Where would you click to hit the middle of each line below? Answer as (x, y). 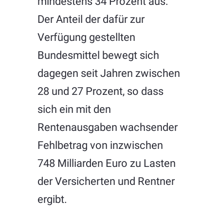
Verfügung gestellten (86, 37)
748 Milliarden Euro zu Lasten (106, 163)
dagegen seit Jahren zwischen (109, 73)
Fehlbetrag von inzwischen (100, 145)
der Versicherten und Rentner (106, 181)
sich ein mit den (74, 109)
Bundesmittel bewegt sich (98, 55)
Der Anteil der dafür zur (91, 19)
